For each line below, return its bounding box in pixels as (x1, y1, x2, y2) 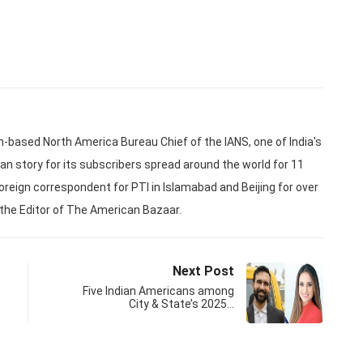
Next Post (173, 263, 234, 279)
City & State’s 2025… (129, 297, 234, 310)
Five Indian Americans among (83, 284, 234, 297)
